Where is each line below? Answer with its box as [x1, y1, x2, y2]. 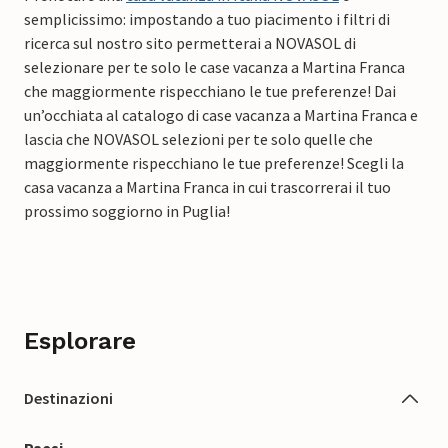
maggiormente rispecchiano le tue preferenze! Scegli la [24, 153, 404, 174]
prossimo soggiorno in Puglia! [24, 201, 230, 222]
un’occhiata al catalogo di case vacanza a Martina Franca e [24, 105, 418, 126]
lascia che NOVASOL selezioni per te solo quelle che [24, 129, 373, 150]
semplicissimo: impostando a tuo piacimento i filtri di [24, 9, 390, 30]
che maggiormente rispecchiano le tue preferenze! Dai [24, 81, 396, 102]
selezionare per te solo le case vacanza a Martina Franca [24, 57, 405, 78]
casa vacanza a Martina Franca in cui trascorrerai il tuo [24, 177, 391, 198]
